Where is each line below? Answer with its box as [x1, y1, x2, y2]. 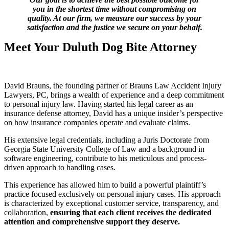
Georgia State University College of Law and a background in [4, 145, 204, 154]
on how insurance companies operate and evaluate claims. [4, 118, 190, 127]
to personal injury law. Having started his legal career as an [4, 100, 193, 109]
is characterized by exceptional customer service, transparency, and [4, 199, 219, 208]
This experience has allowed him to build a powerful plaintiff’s [4, 180, 206, 190]
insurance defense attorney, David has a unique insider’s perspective [4, 109, 223, 118]
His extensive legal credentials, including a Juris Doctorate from [4, 135, 209, 145]
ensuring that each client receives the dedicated [50, 208, 212, 217]
